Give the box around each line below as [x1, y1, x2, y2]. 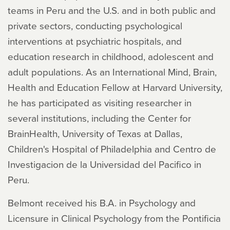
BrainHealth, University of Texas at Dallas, [8, 126, 182, 140]
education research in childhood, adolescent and [8, 49, 214, 63]
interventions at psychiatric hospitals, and [8, 34, 182, 48]
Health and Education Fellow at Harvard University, [8, 80, 222, 94]
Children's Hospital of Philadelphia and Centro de [8, 142, 216, 156]
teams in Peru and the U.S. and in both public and [8, 3, 216, 17]
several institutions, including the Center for [8, 111, 191, 125]
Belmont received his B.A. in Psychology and [8, 196, 196, 209]
